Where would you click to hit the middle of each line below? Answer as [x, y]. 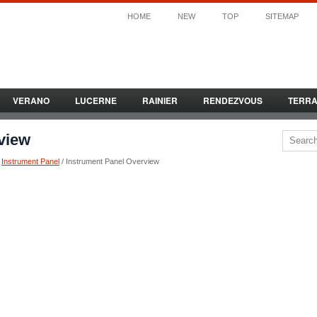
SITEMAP [282, 16]
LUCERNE [96, 100]
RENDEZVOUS [233, 100]
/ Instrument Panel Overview [109, 161]
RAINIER [160, 100]
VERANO [31, 100]
